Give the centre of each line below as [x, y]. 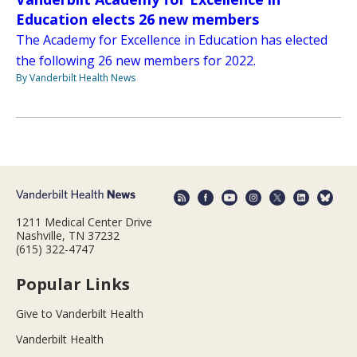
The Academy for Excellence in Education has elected [172, 40]
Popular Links [73, 284]
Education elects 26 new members [137, 20]
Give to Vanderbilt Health [80, 313]
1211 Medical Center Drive [84, 222]
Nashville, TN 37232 [68, 235]
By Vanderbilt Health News [76, 78]
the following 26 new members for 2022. [136, 61]
